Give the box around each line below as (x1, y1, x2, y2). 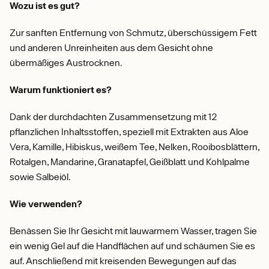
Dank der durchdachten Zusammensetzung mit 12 (10, 111, 217, 122)
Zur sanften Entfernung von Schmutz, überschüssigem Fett (10, 27, 257, 38)
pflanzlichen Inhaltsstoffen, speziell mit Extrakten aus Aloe (10, 126, 249, 137)
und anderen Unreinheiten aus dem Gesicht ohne (10, 42, 213, 53)
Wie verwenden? (10, 198, 82, 209)
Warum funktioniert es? (10, 84, 112, 95)
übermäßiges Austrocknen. (10, 57, 128, 68)
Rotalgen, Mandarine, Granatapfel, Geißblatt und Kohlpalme (10, 156, 250, 167)
